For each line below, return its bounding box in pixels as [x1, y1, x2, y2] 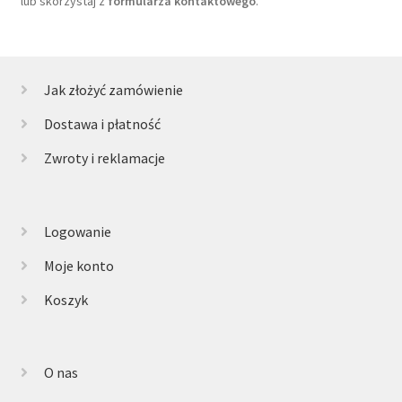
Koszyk [43, 290, 88, 309]
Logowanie [43, 222, 111, 240]
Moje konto [43, 256, 114, 275]
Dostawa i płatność [43, 115, 161, 134]
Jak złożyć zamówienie [43, 81, 183, 100]
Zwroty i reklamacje [43, 149, 165, 168]
